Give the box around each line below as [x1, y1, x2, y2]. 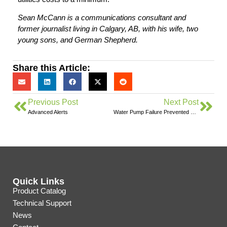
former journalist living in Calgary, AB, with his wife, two [18, 24, 198, 33]
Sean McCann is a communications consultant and [18, 13, 186, 22]
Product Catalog [13, 186, 66, 196]
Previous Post [28, 98, 78, 107]
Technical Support [13, 199, 71, 208]
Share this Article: [13, 63, 90, 73]
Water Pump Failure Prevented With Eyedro [190, 109, 196, 116]
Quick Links [13, 176, 64, 187]
